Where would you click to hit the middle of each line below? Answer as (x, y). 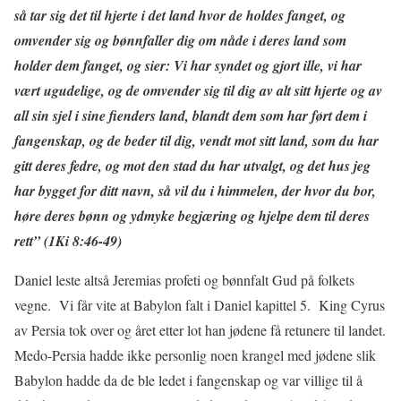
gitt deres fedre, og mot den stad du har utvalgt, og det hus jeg (192, 165)
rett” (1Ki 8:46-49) (68, 240)
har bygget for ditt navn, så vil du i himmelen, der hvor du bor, (195, 190)
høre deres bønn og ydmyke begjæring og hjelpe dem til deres (192, 215)
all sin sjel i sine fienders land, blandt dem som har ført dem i (191, 115)
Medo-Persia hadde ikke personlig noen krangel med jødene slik (195, 354)
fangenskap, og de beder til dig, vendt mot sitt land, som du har (196, 140)
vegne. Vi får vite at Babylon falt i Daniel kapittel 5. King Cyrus (200, 304)
